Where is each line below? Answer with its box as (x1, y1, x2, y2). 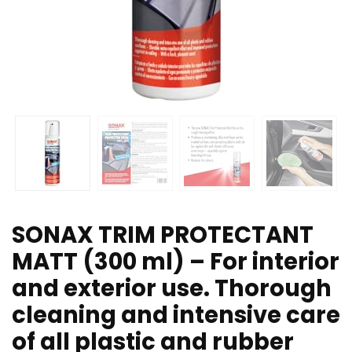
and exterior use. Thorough (12, 273, 332, 305)
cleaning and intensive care (12, 299, 340, 332)
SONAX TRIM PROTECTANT (12, 219, 313, 251)
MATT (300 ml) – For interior (12, 246, 339, 278)
